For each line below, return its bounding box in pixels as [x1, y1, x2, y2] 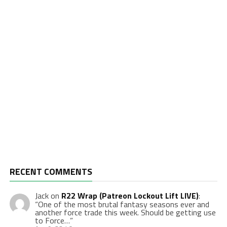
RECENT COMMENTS [9, 165, 92, 179]
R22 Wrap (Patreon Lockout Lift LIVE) [61, 190, 199, 202]
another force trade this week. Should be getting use [34, 206, 216, 219]
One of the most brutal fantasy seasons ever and [37, 198, 209, 211]
